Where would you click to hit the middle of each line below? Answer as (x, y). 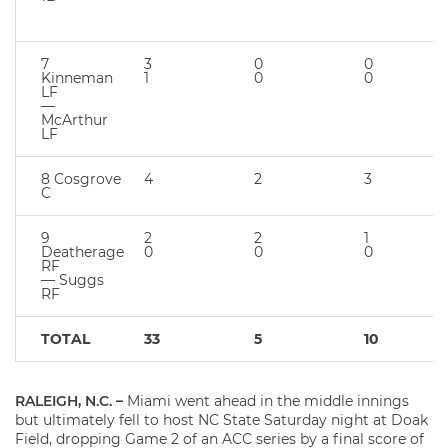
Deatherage (82, 252)
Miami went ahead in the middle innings (268, 401)
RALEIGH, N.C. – (71, 401)
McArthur (74, 120)
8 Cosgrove (81, 179)
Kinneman (77, 78)
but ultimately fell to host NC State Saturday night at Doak (221, 420)
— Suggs (72, 280)
